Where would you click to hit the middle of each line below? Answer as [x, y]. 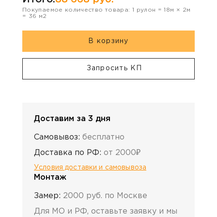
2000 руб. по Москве [105, 196]
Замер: [47, 196]
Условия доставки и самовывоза [90, 167]
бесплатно [103, 137]
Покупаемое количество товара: [77, 10]
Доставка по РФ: [68, 153]
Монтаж [50, 177]
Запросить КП [114, 69]
